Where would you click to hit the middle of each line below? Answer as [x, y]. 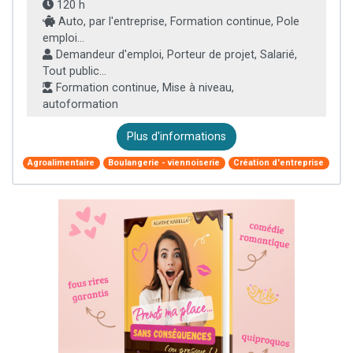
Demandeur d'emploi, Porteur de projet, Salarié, [175, 55]
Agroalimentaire [61, 163]
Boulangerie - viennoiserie [164, 163]
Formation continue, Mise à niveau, [143, 88]
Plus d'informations [176, 137]
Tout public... [74, 72]
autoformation [80, 105]
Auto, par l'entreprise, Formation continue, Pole [177, 22]
